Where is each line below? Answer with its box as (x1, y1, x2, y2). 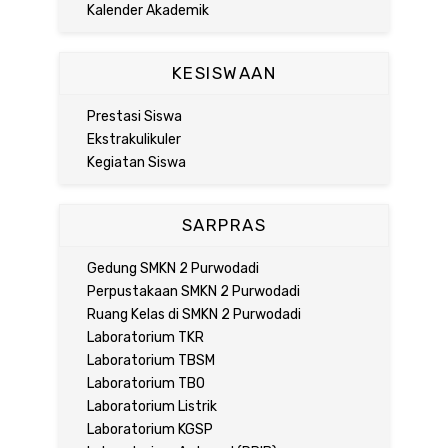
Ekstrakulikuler (86, 130, 181, 148)
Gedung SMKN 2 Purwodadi (86, 259, 259, 277)
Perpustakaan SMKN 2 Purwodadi (86, 282, 300, 300)
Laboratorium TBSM (86, 351, 215, 369)
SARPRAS (181, 215, 267, 235)
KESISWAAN (171, 63, 277, 83)
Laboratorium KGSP (86, 420, 213, 438)
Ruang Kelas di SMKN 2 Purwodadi (86, 305, 301, 323)
